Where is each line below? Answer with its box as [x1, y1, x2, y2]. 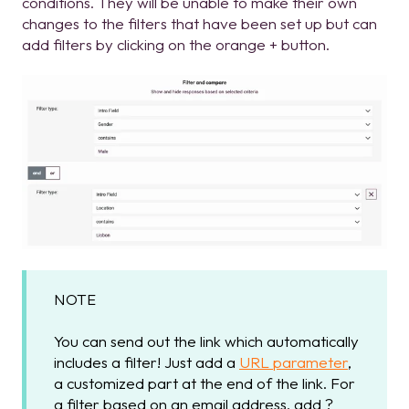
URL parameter [239, 351, 348, 372]
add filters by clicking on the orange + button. [22, 34, 330, 54]
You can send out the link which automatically [54, 330, 359, 351]
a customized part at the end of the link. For [54, 372, 355, 393]
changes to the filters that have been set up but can [22, 13, 377, 33]
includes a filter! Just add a [54, 351, 239, 372]
